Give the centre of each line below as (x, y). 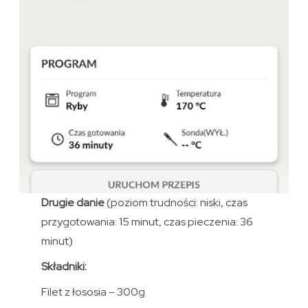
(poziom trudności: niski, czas (177, 203)
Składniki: (64, 267)
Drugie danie (74, 203)
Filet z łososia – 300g (93, 292)
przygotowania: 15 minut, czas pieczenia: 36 (147, 222)
